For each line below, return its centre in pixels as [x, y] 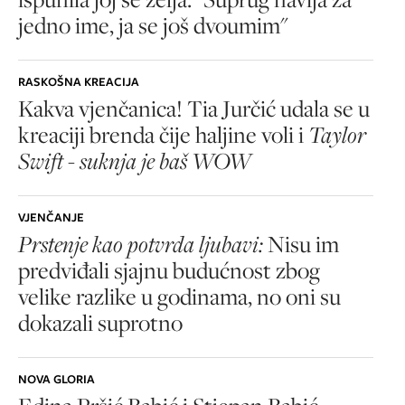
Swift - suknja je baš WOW [135, 161]
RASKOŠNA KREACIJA [79, 82]
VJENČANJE [51, 218]
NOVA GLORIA [57, 380]
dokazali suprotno [100, 323]
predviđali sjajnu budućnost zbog [169, 270]
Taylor [337, 135]
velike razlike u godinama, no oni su [179, 297]
